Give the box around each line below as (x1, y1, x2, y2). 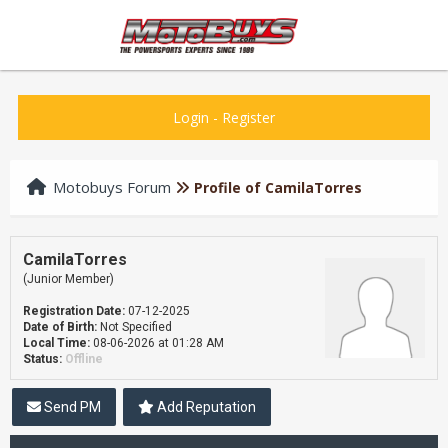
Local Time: (23, 336, 90, 350)
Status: (23, 352, 62, 366)
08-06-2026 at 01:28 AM (90, 336, 224, 350)
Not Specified (97, 320, 175, 334)
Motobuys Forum (53, 177, 171, 197)
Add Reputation (154, 399, 256, 415)
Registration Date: (23, 304, 125, 318)
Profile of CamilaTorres (194, 178, 362, 197)
